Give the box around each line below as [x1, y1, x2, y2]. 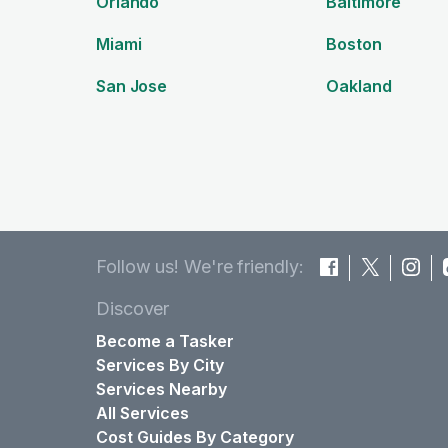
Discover [96, 297, 170, 319]
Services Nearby [96, 378, 227, 399]
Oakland [326, 75, 392, 96]
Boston [326, 33, 382, 54]
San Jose [96, 75, 168, 96]
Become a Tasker [96, 330, 234, 351]
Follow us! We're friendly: [96, 255, 304, 277]
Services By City [96, 354, 224, 375]
